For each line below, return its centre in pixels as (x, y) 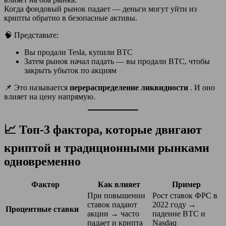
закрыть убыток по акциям (70, 70)
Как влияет (119, 184)
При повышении (116, 195)
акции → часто (113, 213)
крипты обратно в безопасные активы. (71, 18)
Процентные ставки (42, 209)
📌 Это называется (37, 87)
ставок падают (112, 204)
